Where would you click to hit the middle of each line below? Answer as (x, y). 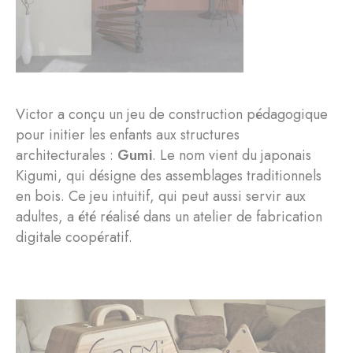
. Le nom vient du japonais (232, 155)
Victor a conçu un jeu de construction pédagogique (172, 114)
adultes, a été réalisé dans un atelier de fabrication (169, 216)
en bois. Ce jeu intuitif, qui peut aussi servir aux (161, 196)
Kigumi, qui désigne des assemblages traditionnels (169, 175)
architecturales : (67, 155)
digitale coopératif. (74, 237)
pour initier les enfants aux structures (128, 134)
